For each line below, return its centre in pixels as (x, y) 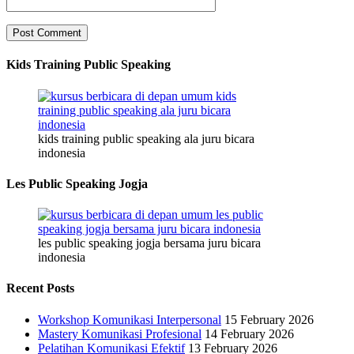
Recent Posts (40, 288)
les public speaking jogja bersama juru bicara (149, 243)
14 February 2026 (249, 333)
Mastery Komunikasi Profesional (120, 333)
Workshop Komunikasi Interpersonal (130, 319)
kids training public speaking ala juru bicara (146, 138)
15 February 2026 (269, 319)
